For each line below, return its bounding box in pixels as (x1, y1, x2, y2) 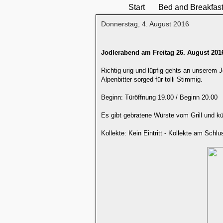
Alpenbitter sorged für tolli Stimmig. (101, 76, 203, 83)
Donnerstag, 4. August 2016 (101, 20, 189, 28)
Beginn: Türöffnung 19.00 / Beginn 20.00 (101, 94, 218, 101)
